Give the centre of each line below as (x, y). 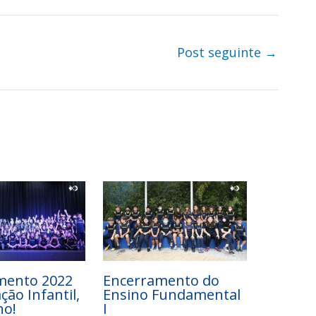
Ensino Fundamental (172, 294)
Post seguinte (221, 52)
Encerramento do (162, 280)
